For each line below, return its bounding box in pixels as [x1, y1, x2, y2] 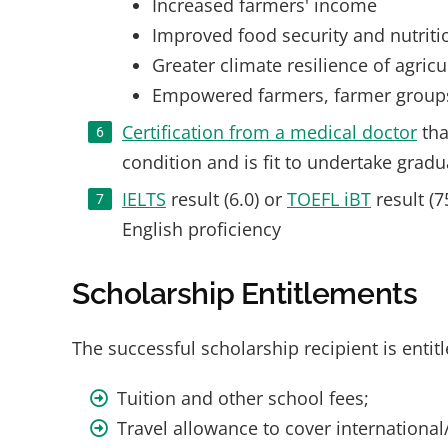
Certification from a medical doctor [122, 120, 417, 144]
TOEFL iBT [287, 187, 371, 211]
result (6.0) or [166, 187, 287, 211]
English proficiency [122, 217, 281, 241]
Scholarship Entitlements [72, 276, 418, 311]
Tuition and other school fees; [117, 386, 369, 410]
